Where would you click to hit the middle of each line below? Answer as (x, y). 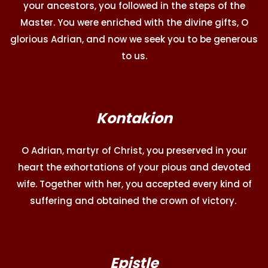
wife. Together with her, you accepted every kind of (134, 184)
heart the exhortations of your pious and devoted (134, 167)
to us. (134, 56)
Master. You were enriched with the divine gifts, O (134, 22)
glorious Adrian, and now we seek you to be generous (134, 39)
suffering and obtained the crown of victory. (134, 200)
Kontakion (134, 118)
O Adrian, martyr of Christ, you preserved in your (134, 150)
